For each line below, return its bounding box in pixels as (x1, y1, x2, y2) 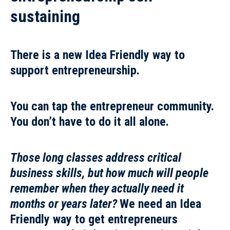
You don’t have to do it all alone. (10, 114, 169, 129)
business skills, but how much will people (10, 166, 208, 181)
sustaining (10, 7, 84, 27)
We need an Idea (120, 197, 201, 212)
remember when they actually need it (10, 181, 184, 196)
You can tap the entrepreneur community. (10, 99, 214, 114)
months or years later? (10, 197, 120, 212)
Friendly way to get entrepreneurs (10, 212, 178, 227)
